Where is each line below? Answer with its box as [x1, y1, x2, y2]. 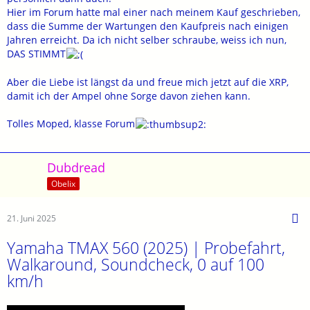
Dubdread [47, 159, 105, 176]
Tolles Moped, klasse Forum [7, 117, 135, 130]
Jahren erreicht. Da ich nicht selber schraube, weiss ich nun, [7, 33, 286, 46]
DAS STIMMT [7, 46, 66, 60]
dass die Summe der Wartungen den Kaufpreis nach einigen [7, 19, 289, 33]
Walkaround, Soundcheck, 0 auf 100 [7, 253, 264, 275]
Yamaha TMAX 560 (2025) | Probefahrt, [7, 237, 285, 259]
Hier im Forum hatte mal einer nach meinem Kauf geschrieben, [7, 5, 300, 19]
